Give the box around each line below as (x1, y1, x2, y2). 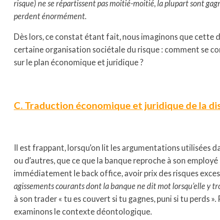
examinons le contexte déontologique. (14, 207, 152, 217)
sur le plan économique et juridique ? (14, 57, 143, 67)
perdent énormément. (14, 11, 86, 21)
